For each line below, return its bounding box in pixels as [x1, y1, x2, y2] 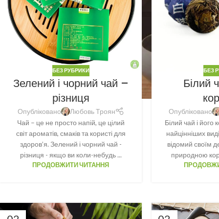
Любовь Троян [69, 107, 115, 115]
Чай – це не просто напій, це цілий [17, 118, 125, 127]
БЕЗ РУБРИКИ [52, 67, 89, 74]
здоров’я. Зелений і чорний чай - [20, 139, 122, 148]
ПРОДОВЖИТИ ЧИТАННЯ [32, 161, 109, 169]
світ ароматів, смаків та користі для [16, 129, 126, 137]
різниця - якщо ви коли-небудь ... [20, 150, 122, 159]
